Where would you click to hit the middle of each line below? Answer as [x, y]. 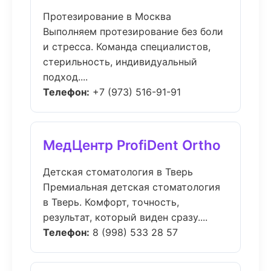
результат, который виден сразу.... [125, 217]
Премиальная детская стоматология [132, 187]
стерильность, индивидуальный [120, 62]
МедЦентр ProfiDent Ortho [132, 145]
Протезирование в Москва [107, 16]
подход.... [65, 77]
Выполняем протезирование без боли [133, 31]
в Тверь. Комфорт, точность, [111, 202]
